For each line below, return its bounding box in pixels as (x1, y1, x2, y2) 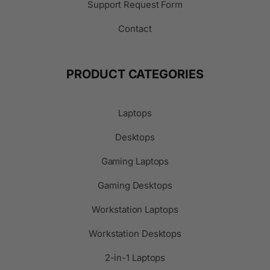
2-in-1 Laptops (104, 251, 166, 263)
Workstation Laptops (92, 203, 178, 215)
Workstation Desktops (89, 227, 181, 239)
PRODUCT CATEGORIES (66, 66, 204, 81)
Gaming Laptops (101, 155, 169, 167)
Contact (118, 22, 152, 34)
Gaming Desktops (98, 179, 172, 191)
